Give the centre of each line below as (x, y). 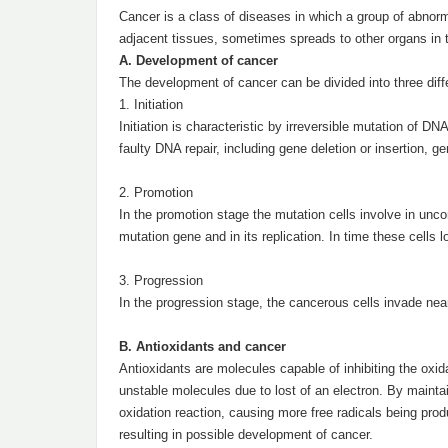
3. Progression (161, 280)
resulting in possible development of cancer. (246, 434)
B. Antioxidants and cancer (202, 346)
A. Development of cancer (198, 60)
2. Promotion (156, 192)
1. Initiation (151, 104)
